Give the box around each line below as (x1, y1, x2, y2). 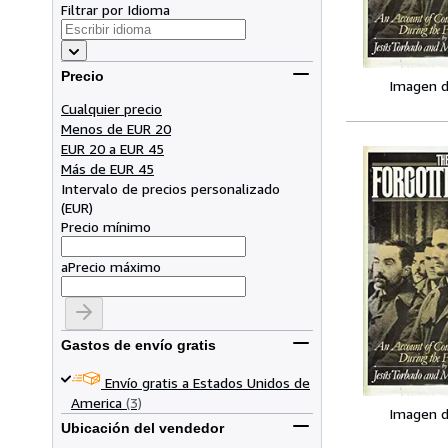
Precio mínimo (61, 217, 151, 235)
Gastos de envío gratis (61, 337, 216, 354)
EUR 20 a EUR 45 (61, 139, 164, 157)
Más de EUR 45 (61, 159, 154, 177)
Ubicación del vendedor (61, 420, 224, 437)
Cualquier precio (61, 99, 162, 117)
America (71, 393, 122, 411)
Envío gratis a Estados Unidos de (105, 373, 310, 391)
